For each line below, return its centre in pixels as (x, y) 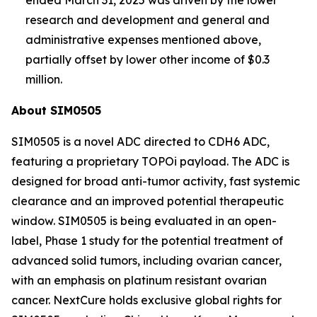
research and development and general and (148, 19)
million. (44, 79)
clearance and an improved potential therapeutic (148, 201)
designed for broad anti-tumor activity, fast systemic (156, 181)
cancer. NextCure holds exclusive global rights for (146, 300)
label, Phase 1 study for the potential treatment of (147, 240)
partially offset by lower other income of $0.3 (148, 59)
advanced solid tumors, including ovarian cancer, (146, 260)
